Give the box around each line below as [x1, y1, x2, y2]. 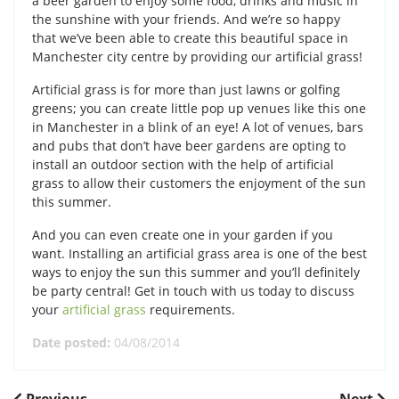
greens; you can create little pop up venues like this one [32, 100, 366, 117]
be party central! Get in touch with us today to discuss [32, 282, 354, 299]
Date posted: [32, 334, 114, 351]
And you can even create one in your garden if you [32, 226, 333, 243]
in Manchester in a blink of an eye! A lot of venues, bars [32, 118, 363, 135]
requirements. [146, 301, 235, 318]
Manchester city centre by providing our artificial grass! [32, 48, 362, 65]
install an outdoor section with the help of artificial [32, 156, 334, 173]
